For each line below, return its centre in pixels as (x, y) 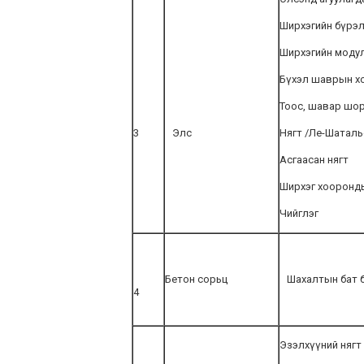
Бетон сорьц (196, 279)
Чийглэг (299, 213)
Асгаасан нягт (314, 160)
